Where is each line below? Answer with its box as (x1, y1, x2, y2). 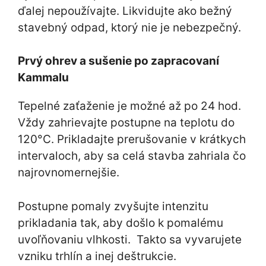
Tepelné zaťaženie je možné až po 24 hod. (18, 99, 241, 113)
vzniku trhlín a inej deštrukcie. (18, 249, 176, 263)
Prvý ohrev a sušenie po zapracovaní (18, 54, 219, 68)
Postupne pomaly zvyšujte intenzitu (18, 199, 208, 213)
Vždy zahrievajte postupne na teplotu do (18, 116, 235, 130)
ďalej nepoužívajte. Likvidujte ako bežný (18, 4, 232, 18)
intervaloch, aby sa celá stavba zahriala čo (18, 149, 246, 163)
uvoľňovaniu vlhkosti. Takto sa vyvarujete (18, 232, 242, 246)
